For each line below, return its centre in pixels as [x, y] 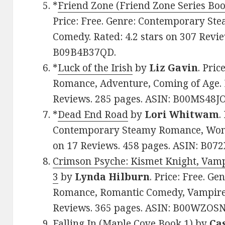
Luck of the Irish [95, 68]
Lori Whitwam [182, 115]
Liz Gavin [174, 68]
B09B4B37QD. [85, 52]
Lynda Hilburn [113, 177]
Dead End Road [93, 115]
